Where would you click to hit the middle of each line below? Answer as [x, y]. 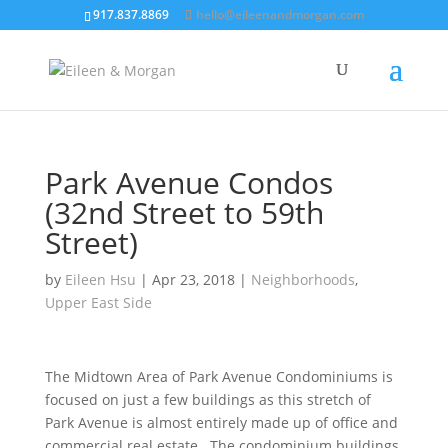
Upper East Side [98, 302]
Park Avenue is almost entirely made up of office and [221, 422]
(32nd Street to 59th [184, 212]
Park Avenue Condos [188, 182]
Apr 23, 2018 [193, 279]
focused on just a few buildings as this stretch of [207, 399]
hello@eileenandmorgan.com [279, 14]
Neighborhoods [302, 279]
